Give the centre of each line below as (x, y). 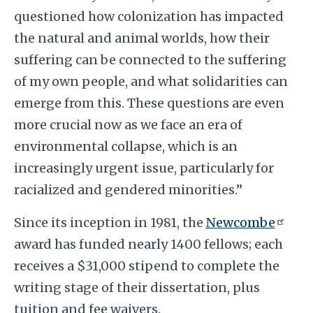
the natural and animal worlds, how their (141, 38)
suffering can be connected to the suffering (150, 59)
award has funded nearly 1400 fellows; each (148, 244)
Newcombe (240, 222)
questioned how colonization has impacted (148, 16)
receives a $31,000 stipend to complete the (146, 265)
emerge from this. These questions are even (149, 103)
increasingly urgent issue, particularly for (144, 168)
